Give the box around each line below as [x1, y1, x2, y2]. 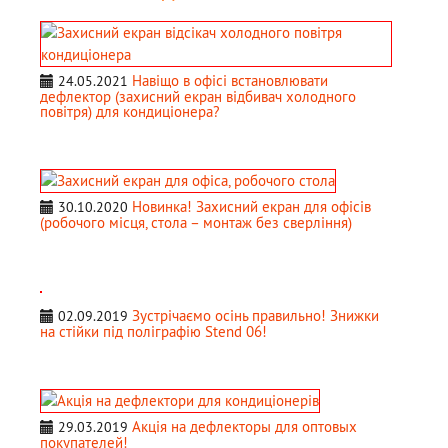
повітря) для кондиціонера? [40, 101, 220, 121]
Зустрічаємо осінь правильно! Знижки [132, 306, 379, 326]
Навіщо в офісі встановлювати [132, 70, 328, 90]
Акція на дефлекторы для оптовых [132, 417, 357, 437]
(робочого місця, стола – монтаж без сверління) [40, 213, 352, 233]
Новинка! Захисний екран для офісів [132, 197, 371, 217]
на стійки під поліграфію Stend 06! [40, 322, 267, 342]
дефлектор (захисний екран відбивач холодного [40, 86, 356, 106]
